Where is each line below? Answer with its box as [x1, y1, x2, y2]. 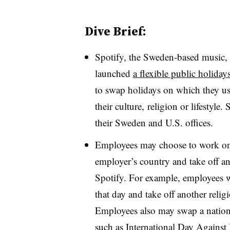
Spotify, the [94, 50, 143, 63]
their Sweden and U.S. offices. [94, 116, 213, 129]
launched [94, 67, 133, 80]
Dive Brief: [84, 23, 146, 40]
